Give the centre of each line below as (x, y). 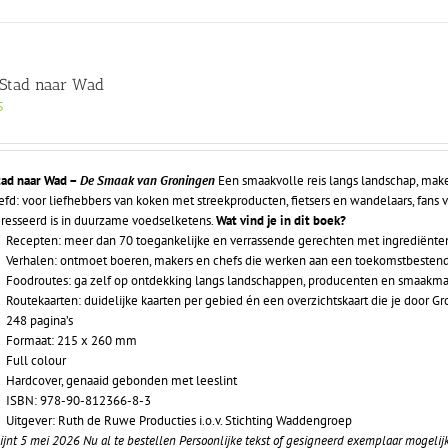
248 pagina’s (40, 321)
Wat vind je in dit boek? (281, 221)
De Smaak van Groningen (148, 181)
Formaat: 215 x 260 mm (72, 341)
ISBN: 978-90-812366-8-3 (79, 401)
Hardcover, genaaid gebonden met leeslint (122, 381)
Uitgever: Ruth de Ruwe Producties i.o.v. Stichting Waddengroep (179, 421)
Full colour (36, 361)
